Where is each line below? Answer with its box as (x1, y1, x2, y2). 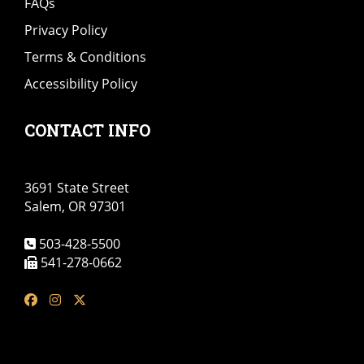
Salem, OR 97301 (24, 197, 126, 215)
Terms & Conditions (24, 48, 146, 66)
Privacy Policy (24, 21, 107, 39)
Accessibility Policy (24, 75, 137, 93)
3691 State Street (24, 179, 129, 197)
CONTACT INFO (24, 119, 150, 141)
